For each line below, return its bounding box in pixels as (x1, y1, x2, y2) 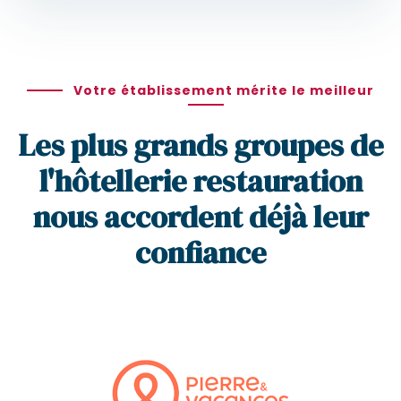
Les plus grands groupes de (17, 124, 384, 166)
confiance (134, 232, 267, 274)
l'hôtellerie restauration (38, 160, 363, 202)
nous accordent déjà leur (32, 196, 369, 238)
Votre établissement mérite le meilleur (73, 81, 374, 100)
